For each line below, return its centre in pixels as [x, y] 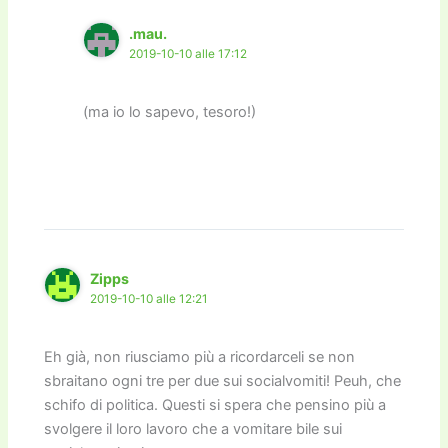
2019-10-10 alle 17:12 [188, 53]
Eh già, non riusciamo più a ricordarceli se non [200, 357]
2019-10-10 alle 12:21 [149, 298]
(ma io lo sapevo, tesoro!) [170, 112]
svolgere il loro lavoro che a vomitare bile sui [193, 429]
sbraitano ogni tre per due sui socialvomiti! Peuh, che [223, 381]
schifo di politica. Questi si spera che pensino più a [215, 405]
